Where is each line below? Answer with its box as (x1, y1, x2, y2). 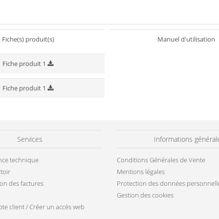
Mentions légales (117, 192, 165, 201)
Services (17, 159, 43, 169)
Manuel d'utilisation (157, 59, 215, 68)
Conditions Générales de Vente (117, 180, 205, 189)
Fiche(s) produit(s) (1, 59, 54, 68)
